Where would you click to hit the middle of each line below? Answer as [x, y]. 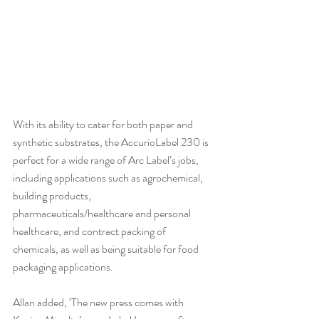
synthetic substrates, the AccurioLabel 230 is [112, 142]
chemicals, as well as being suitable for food [107, 249]
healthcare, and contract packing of [90, 231]
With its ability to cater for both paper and [104, 124]
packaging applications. [63, 267]
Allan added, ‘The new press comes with [99, 302]
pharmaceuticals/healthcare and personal [103, 213]
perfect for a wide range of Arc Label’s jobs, [107, 160]
